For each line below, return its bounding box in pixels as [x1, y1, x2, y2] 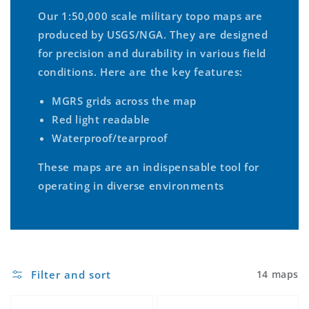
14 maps [256, 268, 299, 281]
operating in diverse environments [38, 178, 224, 192]
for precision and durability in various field [38, 46, 267, 60]
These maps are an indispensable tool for [38, 159, 260, 174]
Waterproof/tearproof [52, 130, 168, 145]
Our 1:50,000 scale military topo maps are [38, 8, 263, 23]
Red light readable [52, 112, 150, 126]
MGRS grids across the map [52, 93, 197, 108]
